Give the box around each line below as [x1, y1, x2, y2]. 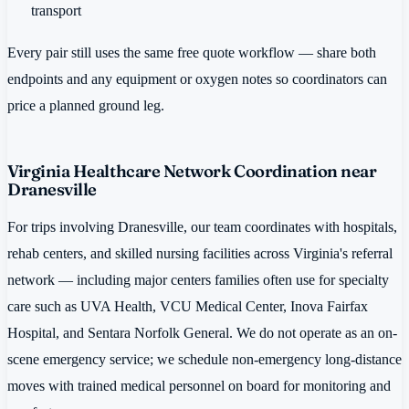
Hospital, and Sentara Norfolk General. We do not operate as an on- [7, 324, 397, 342]
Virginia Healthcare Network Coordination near [7, 160, 377, 182]
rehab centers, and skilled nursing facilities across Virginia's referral [7, 245, 393, 263]
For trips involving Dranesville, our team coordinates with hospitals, [7, 218, 397, 236]
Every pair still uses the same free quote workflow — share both [7, 43, 376, 61]
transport [31, 2, 82, 20]
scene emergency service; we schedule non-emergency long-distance [7, 351, 402, 369]
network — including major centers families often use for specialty [7, 271, 389, 289]
